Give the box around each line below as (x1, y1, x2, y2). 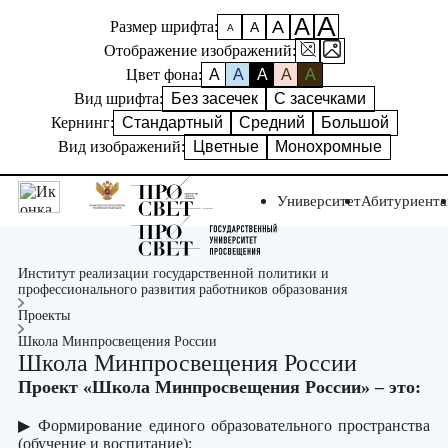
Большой (321, 114, 389, 131)
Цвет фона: (126, 66, 202, 83)
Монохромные (275, 138, 382, 155)
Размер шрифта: (110, 18, 218, 35)
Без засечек (202, 90, 258, 107)
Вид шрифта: (74, 90, 163, 107)
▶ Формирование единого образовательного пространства (18, 417, 430, 434)
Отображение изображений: (104, 42, 296, 59)
